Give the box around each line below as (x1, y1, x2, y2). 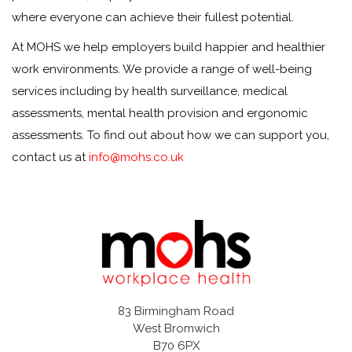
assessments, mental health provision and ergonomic (12, 106, 308, 120)
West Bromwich (132, 321, 220, 335)
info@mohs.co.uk (89, 150, 184, 164)
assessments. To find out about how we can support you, (12, 128, 329, 142)
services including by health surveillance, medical (12, 84, 288, 98)
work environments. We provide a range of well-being (12, 62, 312, 76)
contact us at (12, 150, 89, 164)
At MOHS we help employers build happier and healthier (12, 40, 325, 54)
